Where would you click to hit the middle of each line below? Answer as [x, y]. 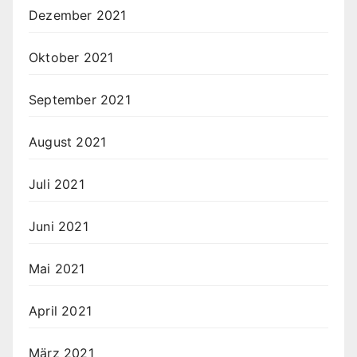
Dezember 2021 [78, 16]
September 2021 [80, 100]
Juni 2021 [59, 227]
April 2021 [60, 311]
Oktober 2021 [71, 58]
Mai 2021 [57, 269]
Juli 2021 [57, 184]
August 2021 [68, 142]
